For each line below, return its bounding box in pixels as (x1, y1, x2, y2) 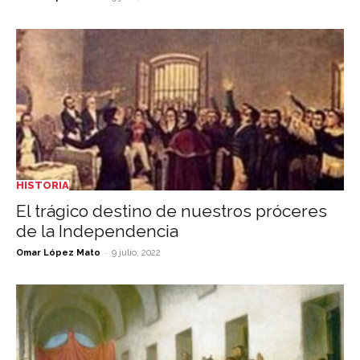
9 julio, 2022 (112, 247, 161, 259)
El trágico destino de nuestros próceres (16, 201, 327, 222)
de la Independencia (16, 221, 178, 242)
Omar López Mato (16, 247, 100, 259)
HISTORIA (16, 179, 69, 192)
